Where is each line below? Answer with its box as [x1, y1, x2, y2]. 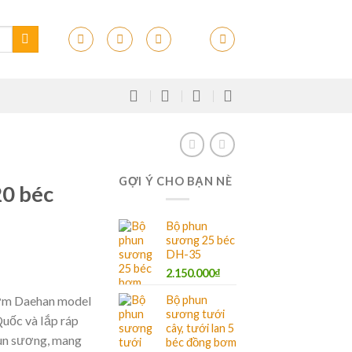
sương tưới [166, 307, 225, 321]
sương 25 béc [166, 233, 235, 247]
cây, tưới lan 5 [166, 321, 234, 335]
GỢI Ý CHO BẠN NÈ [119, 174, 233, 188]
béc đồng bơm [166, 335, 236, 350]
